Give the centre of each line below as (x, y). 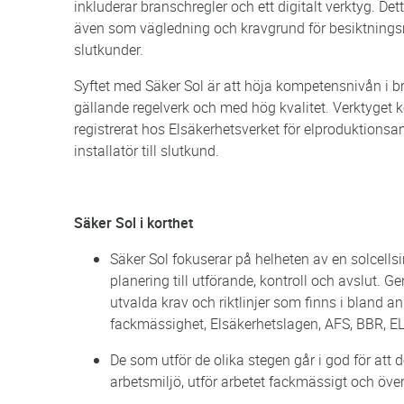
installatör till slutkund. (147, 150)
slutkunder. (109, 49)
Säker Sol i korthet (133, 222)
